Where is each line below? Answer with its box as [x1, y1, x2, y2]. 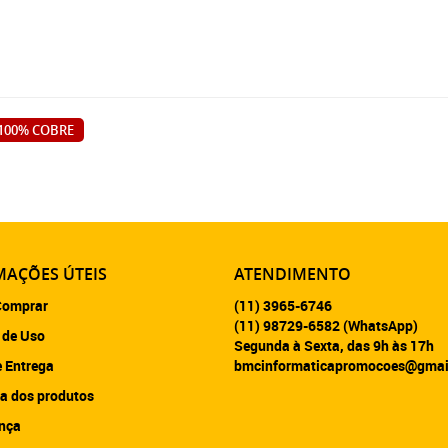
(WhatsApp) [343, 316, 418, 335]
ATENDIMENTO [234, 263, 351, 285]
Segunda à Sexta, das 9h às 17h [234, 336, 434, 355]
